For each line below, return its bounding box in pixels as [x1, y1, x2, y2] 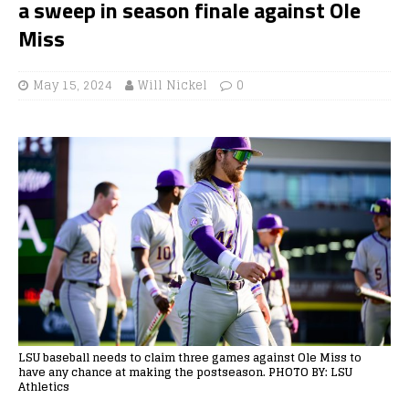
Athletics [18, 376, 69, 396]
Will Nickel [138, 74, 207, 96]
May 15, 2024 [33, 74, 112, 96]
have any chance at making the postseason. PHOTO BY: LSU [18, 362, 352, 382]
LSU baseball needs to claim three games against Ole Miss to [18, 347, 362, 367]
